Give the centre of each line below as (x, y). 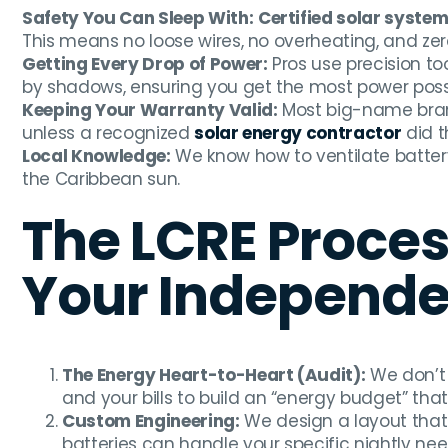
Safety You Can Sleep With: (138, 18)
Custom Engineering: (151, 421)
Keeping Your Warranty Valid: (150, 110)
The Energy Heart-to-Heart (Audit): (214, 375)
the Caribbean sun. (101, 179)
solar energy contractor (298, 133)
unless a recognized (108, 133)
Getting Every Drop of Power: (145, 64)
